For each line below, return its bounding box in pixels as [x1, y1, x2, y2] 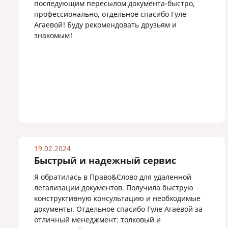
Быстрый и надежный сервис [34, 154, 176, 166]
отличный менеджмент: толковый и [34, 215, 161, 224]
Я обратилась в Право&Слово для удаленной [34, 172, 191, 182]
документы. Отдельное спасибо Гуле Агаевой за [34, 204, 203, 214]
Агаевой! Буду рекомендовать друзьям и [34, 20, 177, 30]
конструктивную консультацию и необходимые [34, 193, 201, 203]
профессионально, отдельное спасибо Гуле [34, 9, 186, 19]
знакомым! [34, 31, 72, 40]
